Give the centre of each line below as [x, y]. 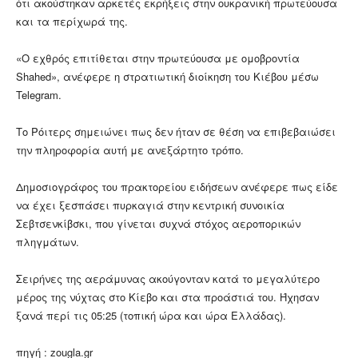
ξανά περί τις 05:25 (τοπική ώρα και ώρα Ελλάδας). [151, 316]
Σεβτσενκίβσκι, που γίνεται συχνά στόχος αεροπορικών [158, 224]
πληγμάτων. [48, 242]
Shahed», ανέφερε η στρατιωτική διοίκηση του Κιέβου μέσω [167, 77]
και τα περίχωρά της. [72, 22]
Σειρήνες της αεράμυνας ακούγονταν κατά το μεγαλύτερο [168, 279]
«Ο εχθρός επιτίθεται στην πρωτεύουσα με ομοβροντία [158, 58]
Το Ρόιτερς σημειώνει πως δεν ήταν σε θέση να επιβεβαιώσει [176, 132]
